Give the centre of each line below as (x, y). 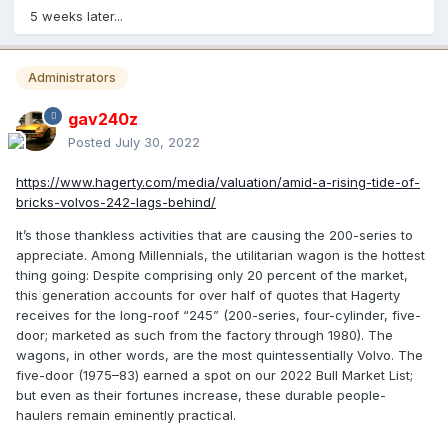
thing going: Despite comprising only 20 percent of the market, (212, 275)
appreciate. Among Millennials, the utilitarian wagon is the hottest (220, 255)
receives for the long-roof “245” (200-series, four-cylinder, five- (218, 315)
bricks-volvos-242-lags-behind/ (116, 202)
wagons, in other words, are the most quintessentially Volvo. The (219, 355)
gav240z (103, 119)
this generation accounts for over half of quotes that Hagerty (208, 295)
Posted (91, 142)
